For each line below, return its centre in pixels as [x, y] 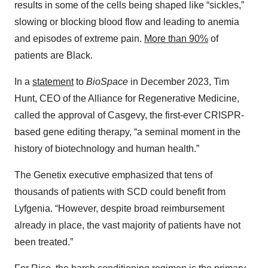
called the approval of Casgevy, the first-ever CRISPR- [129, 115]
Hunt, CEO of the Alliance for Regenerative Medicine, [127, 99]
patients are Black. [54, 56]
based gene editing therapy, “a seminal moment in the [127, 132]
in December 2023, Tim [179, 82]
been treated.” [44, 242]
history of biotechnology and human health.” [107, 149]
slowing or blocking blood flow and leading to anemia [127, 22]
